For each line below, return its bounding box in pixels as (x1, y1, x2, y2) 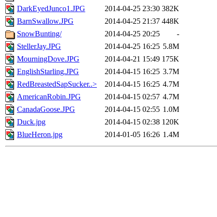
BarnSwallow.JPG (17, 17, 74, 26)
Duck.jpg (17, 118, 46, 126)
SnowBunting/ (17, 30, 62, 38)
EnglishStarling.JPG (17, 67, 79, 76)
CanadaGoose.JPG (17, 105, 75, 114)
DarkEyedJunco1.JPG (17, 4, 85, 13)
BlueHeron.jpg (17, 130, 62, 139)
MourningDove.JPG (17, 55, 79, 63)
